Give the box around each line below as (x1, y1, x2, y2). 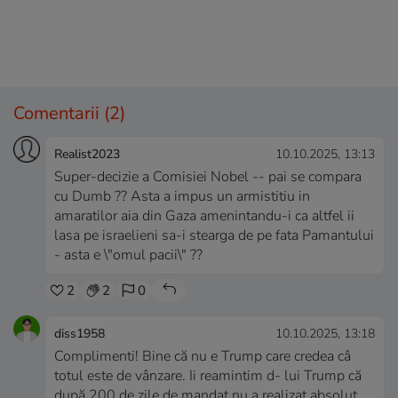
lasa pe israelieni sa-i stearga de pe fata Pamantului (54, 226, 374, 246)
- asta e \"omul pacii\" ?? (54, 245, 203, 266)
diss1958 (54, 325, 105, 343)
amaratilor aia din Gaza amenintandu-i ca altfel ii (54, 206, 354, 227)
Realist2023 (54, 146, 120, 163)
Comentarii (13, 101, 104, 126)
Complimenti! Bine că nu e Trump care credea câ (54, 346, 351, 367)
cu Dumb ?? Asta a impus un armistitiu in (54, 187, 310, 207)
